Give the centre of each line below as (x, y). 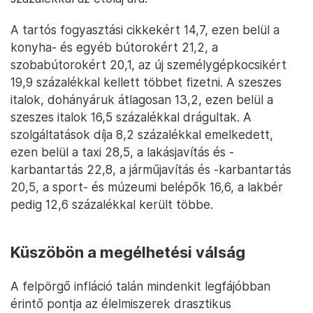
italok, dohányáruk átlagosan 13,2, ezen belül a (142, 100)
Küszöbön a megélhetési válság (128, 252)
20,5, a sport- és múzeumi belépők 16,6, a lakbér (147, 187)
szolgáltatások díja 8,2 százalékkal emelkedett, (142, 134)
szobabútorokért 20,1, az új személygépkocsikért (148, 65)
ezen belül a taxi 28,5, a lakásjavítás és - (122, 152)
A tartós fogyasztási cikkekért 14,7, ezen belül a (145, 30)
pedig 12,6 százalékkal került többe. (112, 204)
